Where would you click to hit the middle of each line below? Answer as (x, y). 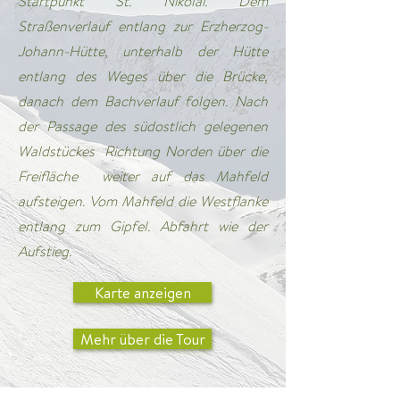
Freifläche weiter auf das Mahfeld (143, 176)
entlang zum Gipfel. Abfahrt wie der (143, 226)
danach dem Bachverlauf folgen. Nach (143, 101)
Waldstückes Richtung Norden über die (143, 151)
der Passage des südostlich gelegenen (143, 126)
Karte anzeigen (142, 292)
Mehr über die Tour (142, 339)
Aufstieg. (45, 251)
